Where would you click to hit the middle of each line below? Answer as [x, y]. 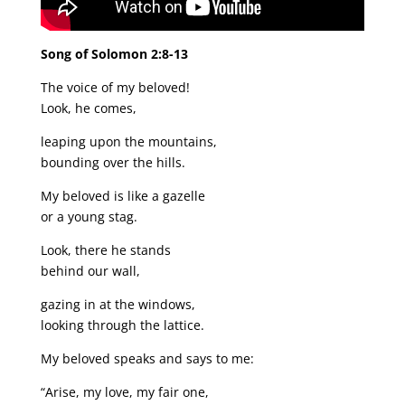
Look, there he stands [105, 250]
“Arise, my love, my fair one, [124, 391]
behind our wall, [90, 270]
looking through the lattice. [122, 325]
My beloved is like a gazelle [122, 195]
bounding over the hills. [113, 162]
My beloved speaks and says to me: [147, 358]
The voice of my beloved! [115, 87]
